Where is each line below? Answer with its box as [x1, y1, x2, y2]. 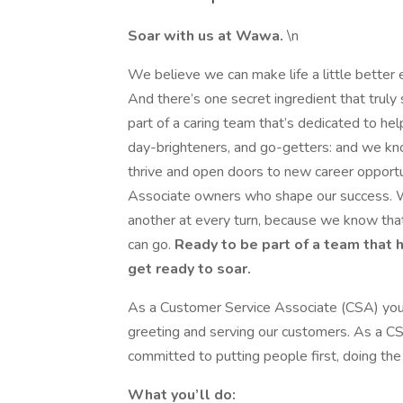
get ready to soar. [128, 259, 251, 279]
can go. [128, 235, 175, 255]
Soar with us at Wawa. [128, 26, 287, 46]
